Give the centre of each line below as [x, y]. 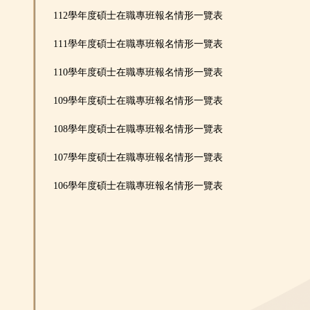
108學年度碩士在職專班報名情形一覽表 [138, 129]
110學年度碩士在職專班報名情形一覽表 [138, 72]
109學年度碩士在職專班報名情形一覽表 [138, 100]
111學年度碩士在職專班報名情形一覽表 [138, 44]
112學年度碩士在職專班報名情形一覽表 [138, 15]
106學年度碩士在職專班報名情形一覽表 [138, 185]
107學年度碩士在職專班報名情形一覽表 [138, 157]
